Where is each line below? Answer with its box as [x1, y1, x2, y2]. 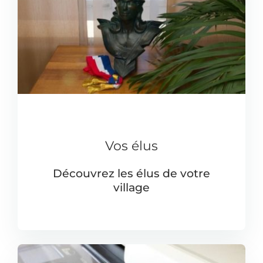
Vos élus [105, 137, 158, 153]
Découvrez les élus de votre [53, 166, 210, 180]
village [113, 180, 150, 194]
